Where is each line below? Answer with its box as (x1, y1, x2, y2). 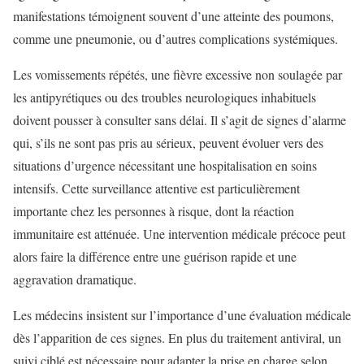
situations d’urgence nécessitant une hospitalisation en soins (13, 157, 317, 175)
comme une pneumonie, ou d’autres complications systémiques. (13, 30, 338, 48)
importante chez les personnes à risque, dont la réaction (13, 202, 294, 220)
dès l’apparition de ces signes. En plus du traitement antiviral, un (13, 329, 341, 347)
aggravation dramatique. (13, 271, 136, 288)
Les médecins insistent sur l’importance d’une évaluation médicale (13, 306, 351, 324)
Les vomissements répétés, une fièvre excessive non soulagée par (13, 66, 342, 84)
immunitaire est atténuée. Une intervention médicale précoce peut (13, 225, 345, 243)
